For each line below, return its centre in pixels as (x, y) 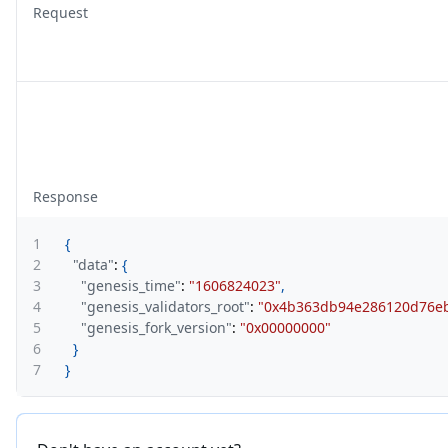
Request (60, 12)
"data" (93, 264)
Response (65, 196)
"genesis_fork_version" (156, 327)
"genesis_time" (131, 285)
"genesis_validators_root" (165, 306)
